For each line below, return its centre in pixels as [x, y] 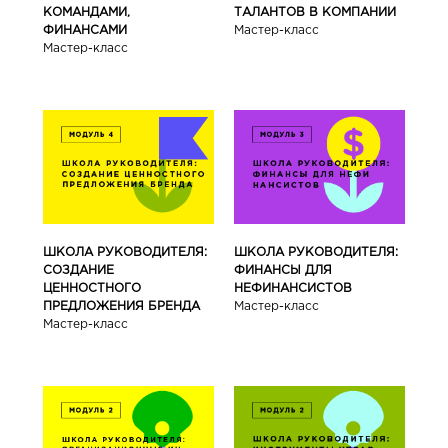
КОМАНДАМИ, [86, 13]
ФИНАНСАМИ [84, 31]
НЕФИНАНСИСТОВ [293, 288]
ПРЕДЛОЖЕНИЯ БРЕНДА [121, 306]
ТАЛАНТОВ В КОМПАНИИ [315, 13]
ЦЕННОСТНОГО [91, 288]
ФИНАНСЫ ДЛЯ [283, 270]
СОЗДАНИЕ [78, 270]
